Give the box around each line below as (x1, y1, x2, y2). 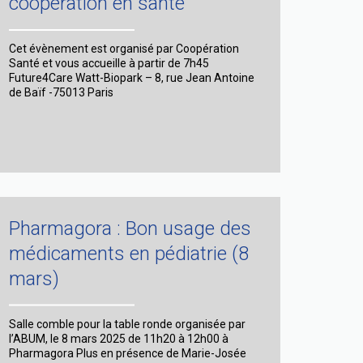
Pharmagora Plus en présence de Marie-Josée (9, 346, 246, 360)
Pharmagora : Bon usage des (9, 216, 251, 240)
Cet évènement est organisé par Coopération (9, 42, 239, 55)
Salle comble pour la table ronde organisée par (9, 317, 246, 331)
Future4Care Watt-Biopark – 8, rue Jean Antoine (9, 71, 254, 84)
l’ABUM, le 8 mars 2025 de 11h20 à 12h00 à (9, 331, 228, 345)
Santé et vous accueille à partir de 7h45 (9, 57, 209, 70)
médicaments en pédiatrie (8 (9, 241, 249, 265)
